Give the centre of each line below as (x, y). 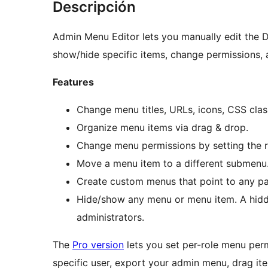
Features (73, 82)
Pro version (98, 245)
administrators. (110, 217)
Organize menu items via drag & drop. (162, 128)
